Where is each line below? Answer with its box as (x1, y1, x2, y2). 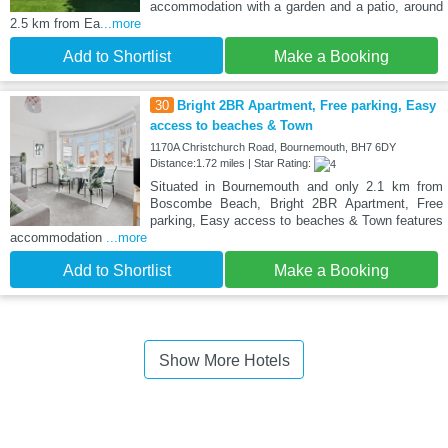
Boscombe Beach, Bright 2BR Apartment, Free (149, 196, 443, 212)
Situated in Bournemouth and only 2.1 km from (149, 179, 443, 195)
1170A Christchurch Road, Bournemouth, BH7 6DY (149, 141, 396, 154)
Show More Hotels (158, 352, 290, 370)
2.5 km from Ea (10, 16, 100, 32)
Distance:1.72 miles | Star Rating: (149, 157, 314, 170)
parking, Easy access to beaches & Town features (149, 213, 443, 229)
